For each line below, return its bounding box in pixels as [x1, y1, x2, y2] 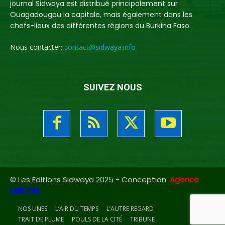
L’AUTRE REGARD [106, 204, 154, 213]
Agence [170, 174, 199, 185]
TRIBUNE [130, 214, 155, 223]
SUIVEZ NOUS [83, 81, 142, 92]
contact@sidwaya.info [64, 42, 136, 52]
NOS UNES [18, 204, 47, 213]
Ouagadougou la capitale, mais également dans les [10, 9, 192, 20]
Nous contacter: [10, 42, 64, 52]
